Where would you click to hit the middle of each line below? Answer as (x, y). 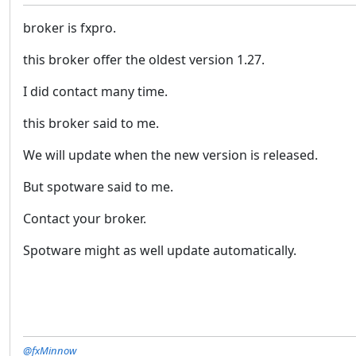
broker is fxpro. (70, 28)
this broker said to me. (91, 123)
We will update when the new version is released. (170, 155)
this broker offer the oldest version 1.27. (144, 60)
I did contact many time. (95, 91)
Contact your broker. (85, 219)
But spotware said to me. (98, 187)
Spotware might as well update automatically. (160, 250)
